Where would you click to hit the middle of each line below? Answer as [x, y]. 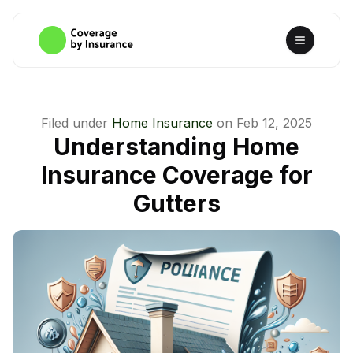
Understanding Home [176, 147]
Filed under [74, 123]
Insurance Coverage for [176, 175]
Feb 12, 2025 [274, 123]
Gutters [176, 203]
